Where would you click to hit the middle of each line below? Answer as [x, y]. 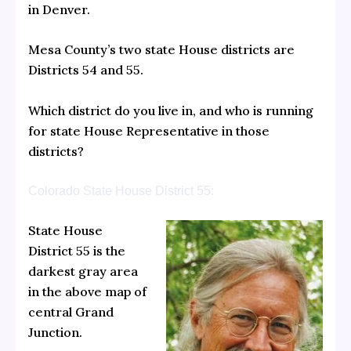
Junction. [55, 333]
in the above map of [87, 292]
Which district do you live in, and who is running [170, 110]
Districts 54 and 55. [85, 70]
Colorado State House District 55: [121, 191]
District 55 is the [76, 251]
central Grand [71, 312]
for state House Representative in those [148, 130]
